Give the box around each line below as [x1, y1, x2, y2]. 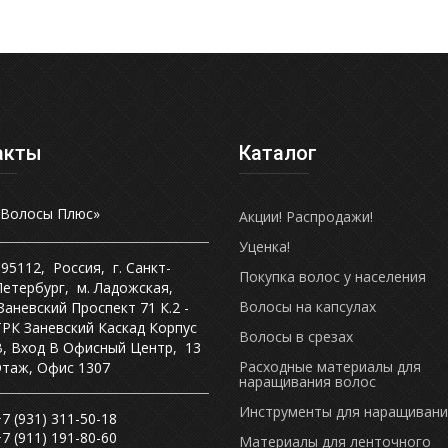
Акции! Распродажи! [239, 206, 373, 226]
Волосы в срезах [239, 326, 353, 346]
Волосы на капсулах [239, 296, 376, 316]
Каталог [239, 140, 317, 165]
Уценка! [239, 236, 290, 256]
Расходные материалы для [239, 356, 421, 376]
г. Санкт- [113, 257, 171, 277]
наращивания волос [239, 371, 376, 391]
